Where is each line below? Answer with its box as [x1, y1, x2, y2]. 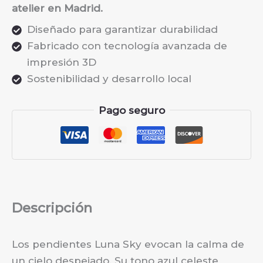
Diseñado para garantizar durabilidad [26, 23, 218, 36]
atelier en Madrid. [12, 2, 103, 14]
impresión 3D [26, 56, 96, 69]
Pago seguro [98, 104, 165, 116]
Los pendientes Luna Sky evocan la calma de [12, 238, 244, 251]
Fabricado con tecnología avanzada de [26, 40, 227, 52]
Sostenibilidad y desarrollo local [26, 73, 191, 85]
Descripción [12, 200, 92, 217]
